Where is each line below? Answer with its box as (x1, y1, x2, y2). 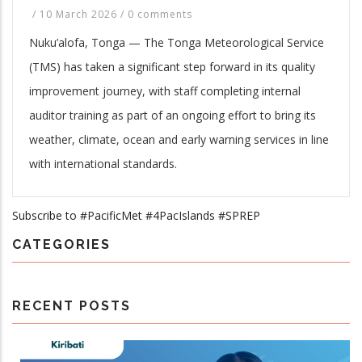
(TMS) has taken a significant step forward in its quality (29, 58, 315, 74)
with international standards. (29, 155, 177, 171)
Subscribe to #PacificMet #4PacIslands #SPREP (12, 207, 260, 223)
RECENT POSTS (12, 297, 131, 314)
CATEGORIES (12, 236, 111, 252)
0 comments (128, 6, 192, 21)
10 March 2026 (40, 6, 120, 21)
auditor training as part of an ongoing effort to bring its (29, 107, 316, 123)
